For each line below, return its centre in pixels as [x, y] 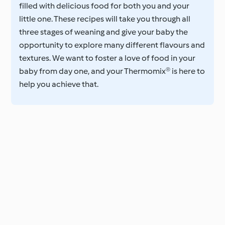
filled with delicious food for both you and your [104, 6]
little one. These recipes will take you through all [105, 19]
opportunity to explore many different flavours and [112, 45]
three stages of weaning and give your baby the [104, 32]
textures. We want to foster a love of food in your [107, 58]
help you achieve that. [59, 84]
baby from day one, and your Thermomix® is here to [112, 71]
